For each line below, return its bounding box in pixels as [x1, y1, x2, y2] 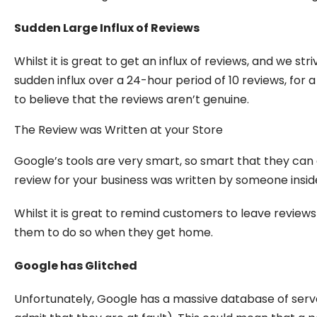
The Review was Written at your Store [14, 121, 223, 138]
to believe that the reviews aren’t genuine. [14, 91, 249, 108]
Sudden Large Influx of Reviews [14, 19, 202, 36]
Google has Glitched [14, 257, 137, 274]
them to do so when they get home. [14, 224, 213, 241]
